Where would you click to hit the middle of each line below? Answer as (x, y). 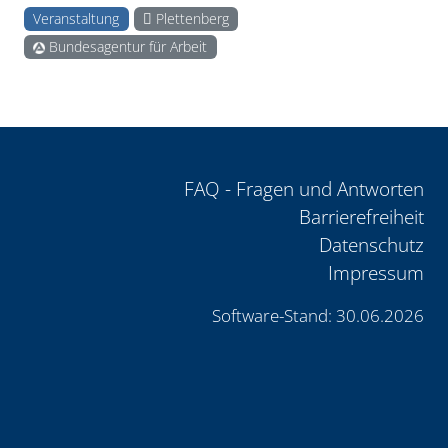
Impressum (376, 273)
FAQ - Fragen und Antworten (304, 189)
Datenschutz (371, 245)
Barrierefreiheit (361, 217)
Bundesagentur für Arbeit (126, 47)
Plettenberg (191, 18)
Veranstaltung (76, 18)
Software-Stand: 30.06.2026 (318, 316)
